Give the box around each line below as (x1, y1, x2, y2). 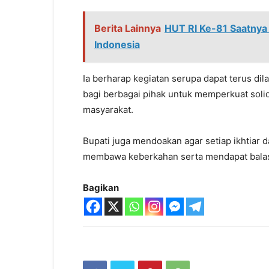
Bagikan (83, 182, 119, 193)
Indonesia (94, 38, 140, 50)
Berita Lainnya (94, 22, 161, 34)
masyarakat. (83, 104, 133, 115)
